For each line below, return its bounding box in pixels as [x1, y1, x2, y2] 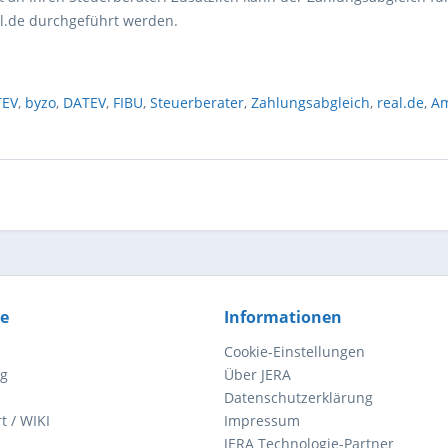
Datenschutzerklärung [224, 388, 373, 407]
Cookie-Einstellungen [224, 342, 365, 361]
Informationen [224, 306, 342, 328]
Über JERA [224, 365, 291, 384]
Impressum [224, 411, 300, 430]
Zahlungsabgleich [251, 93, 371, 112]
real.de [377, 93, 425, 112]
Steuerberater [150, 93, 245, 112]
